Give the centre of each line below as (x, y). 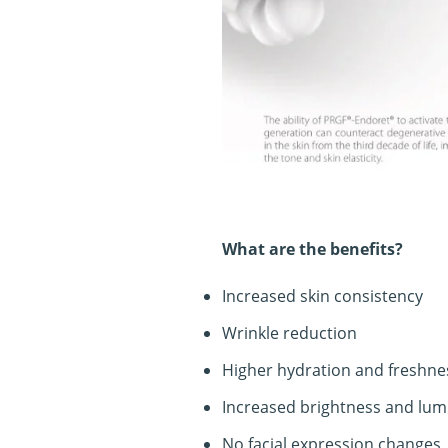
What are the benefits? (312, 248)
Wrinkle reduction (289, 332)
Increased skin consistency (322, 295)
